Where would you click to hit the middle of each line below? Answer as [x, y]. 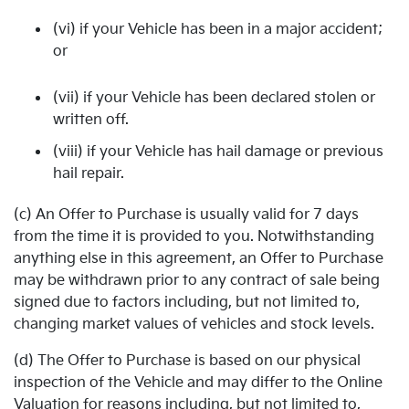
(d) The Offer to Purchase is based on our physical [187, 361]
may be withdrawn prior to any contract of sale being [197, 281]
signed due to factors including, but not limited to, [187, 303]
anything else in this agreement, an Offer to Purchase [199, 259]
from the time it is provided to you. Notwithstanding [194, 237]
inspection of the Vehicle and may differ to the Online [198, 383]
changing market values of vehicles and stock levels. [194, 325]
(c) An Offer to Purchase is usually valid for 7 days [186, 215]
